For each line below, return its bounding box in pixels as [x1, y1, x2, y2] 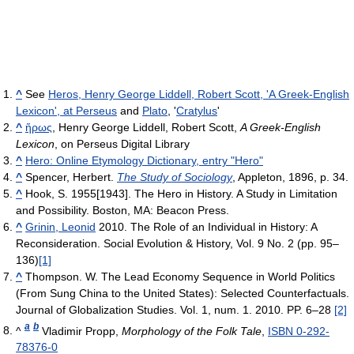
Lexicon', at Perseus [16, 104, 117, 117]
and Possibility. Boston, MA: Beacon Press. [16, 203, 229, 217]
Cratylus [176, 104, 217, 117]
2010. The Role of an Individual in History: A [96, 220, 317, 233]
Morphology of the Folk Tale [122, 324, 262, 337]
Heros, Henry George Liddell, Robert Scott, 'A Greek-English [48, 87, 349, 100]
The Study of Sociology [117, 170, 232, 183]
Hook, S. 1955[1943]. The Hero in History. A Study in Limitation [22, 186, 337, 200]
